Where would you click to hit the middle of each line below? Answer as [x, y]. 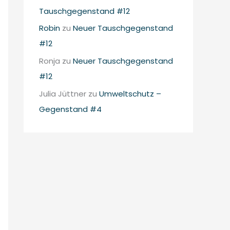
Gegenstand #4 [70, 109]
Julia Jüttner [63, 93]
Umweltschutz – [130, 93]
